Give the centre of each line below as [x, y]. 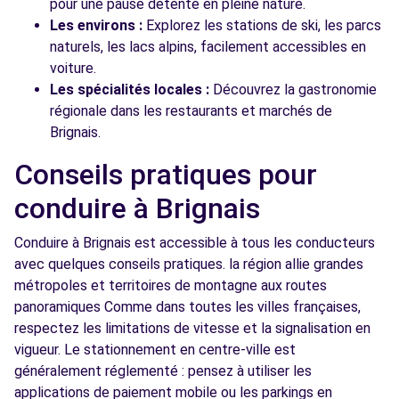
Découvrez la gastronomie [293, 90]
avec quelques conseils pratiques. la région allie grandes [189, 264]
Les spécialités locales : [130, 90]
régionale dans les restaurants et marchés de [191, 111]
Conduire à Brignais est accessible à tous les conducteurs [195, 243]
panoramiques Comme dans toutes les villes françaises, [187, 307]
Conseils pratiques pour [166, 175]
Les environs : [96, 25]
